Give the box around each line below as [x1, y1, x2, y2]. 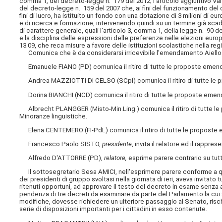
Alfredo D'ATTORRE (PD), [19, 154, 105, 162]
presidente [102, 140, 132, 148]
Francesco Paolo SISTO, [19, 140, 103, 148]
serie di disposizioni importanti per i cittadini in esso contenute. [19, 205, 208, 213]
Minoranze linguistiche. [19, 112, 88, 120]
